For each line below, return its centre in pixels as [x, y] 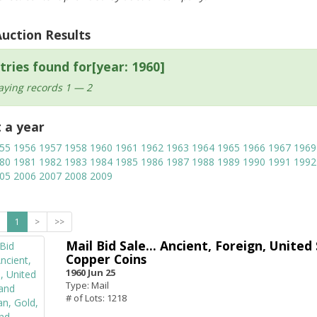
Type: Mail [87, 285]
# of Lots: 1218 [96, 298]
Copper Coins [106, 259]
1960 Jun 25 [90, 272]
